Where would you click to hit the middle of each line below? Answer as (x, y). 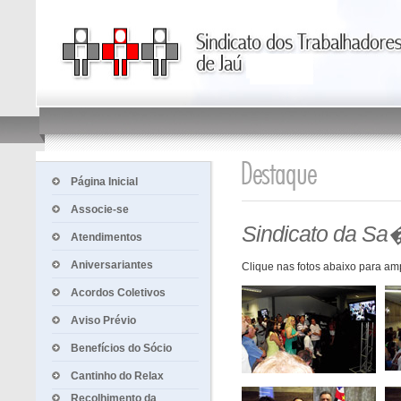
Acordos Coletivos (118, 293)
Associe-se (100, 209)
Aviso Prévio (103, 320)
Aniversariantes (112, 265)
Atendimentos (107, 237)
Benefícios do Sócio (121, 348)
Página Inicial (104, 182)
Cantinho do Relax (117, 376)
